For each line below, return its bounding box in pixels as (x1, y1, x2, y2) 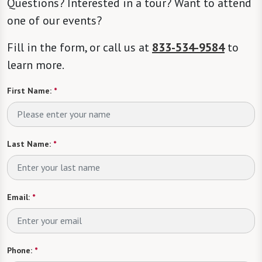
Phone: (7, 244, 32, 256)
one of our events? (7, 12, 105, 28)
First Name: (7, 85, 51, 96)
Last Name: (7, 138, 51, 149)
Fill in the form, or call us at (7, 39, 152, 55)
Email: (7, 191, 30, 202)
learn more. (7, 57, 64, 73)
